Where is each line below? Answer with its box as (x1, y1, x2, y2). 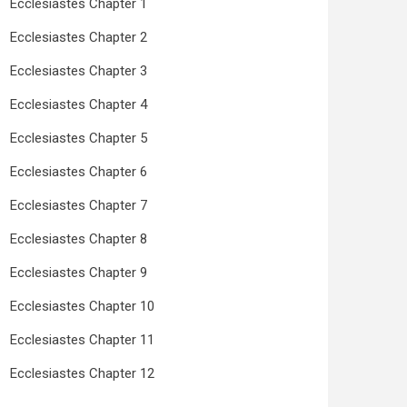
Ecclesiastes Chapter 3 (10, 63, 147, 79)
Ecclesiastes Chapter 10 (10, 298, 154, 314)
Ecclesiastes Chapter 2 (10, 29, 147, 45)
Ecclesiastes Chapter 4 (10, 96, 147, 113)
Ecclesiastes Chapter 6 (10, 164, 147, 180)
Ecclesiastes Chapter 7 (10, 197, 147, 213)
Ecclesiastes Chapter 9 (10, 264, 147, 281)
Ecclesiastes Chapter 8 (10, 231, 147, 247)
